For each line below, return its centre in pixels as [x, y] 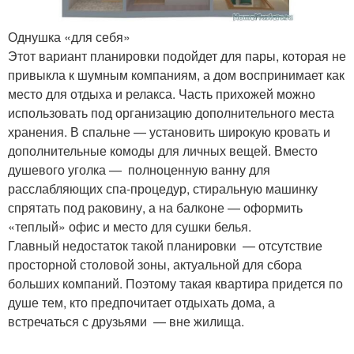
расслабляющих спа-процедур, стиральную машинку [163, 189]
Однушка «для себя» [69, 37]
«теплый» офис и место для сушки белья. [130, 227]
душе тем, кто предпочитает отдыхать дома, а [141, 303]
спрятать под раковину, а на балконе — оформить [155, 208]
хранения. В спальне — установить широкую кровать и [169, 132]
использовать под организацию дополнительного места [171, 113]
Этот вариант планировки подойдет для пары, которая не [177, 56]
